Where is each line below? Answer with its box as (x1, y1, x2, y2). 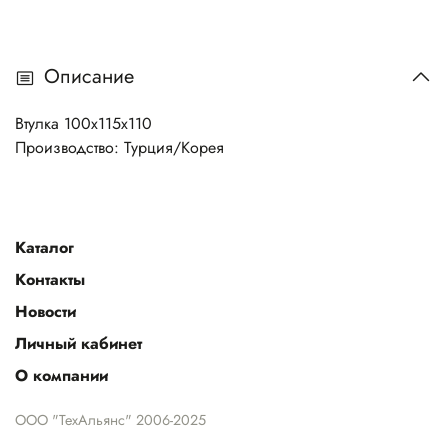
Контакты (15, 267, 85, 291)
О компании (15, 363, 108, 387)
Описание (44, 62, 134, 92)
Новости (15, 299, 76, 323)
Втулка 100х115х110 (15, 111, 152, 135)
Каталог (15, 235, 74, 259)
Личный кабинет (15, 331, 142, 355)
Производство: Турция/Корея (15, 135, 224, 159)
